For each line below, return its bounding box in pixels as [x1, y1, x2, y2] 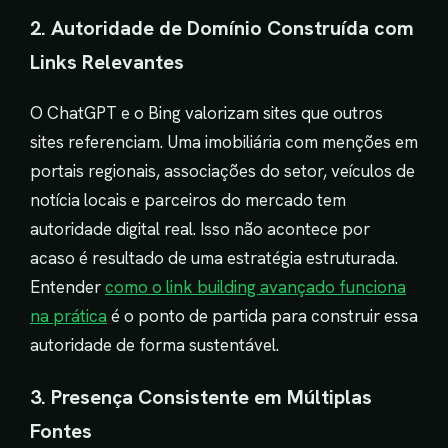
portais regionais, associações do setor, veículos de [30, 160, 415, 183]
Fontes [30, 417, 92, 444]
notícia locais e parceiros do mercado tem [30, 189, 346, 212]
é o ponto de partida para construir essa [107, 305, 418, 328]
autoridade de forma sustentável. [30, 334, 279, 357]
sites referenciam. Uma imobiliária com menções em [30, 131, 418, 154]
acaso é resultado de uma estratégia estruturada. [30, 247, 398, 270]
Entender [30, 276, 105, 299]
